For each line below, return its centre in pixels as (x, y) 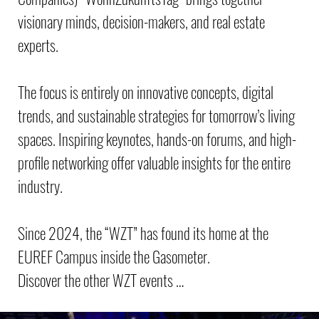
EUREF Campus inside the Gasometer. (114, 256)
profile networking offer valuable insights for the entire (154, 162)
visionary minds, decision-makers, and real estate (141, 21)
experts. (38, 45)
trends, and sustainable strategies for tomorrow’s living (156, 115)
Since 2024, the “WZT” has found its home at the (143, 233)
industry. (40, 186)
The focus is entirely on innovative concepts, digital (146, 92)
